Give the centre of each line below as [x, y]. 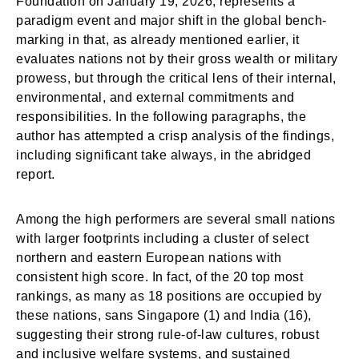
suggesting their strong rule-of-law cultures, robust [167, 335]
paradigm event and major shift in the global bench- [171, 20]
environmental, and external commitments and [155, 97]
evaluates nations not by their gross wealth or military [177, 59]
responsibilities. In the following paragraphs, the [161, 117]
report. [36, 174]
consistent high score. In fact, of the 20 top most [159, 277]
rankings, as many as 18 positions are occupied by [169, 296]
